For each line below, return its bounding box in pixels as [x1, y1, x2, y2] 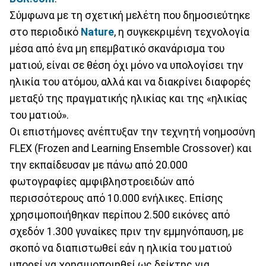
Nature [81, 26, 114, 38]
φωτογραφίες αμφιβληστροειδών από [9, 175, 194, 188]
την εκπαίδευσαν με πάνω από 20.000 [9, 159, 188, 171]
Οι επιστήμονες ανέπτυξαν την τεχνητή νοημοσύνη [9, 125, 255, 138]
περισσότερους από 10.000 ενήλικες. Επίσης [9, 192, 223, 204]
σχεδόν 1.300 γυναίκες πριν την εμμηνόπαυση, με [9, 225, 243, 237]
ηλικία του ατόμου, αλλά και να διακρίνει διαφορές [9, 75, 251, 88]
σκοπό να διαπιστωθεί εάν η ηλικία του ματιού [9, 242, 232, 254]
